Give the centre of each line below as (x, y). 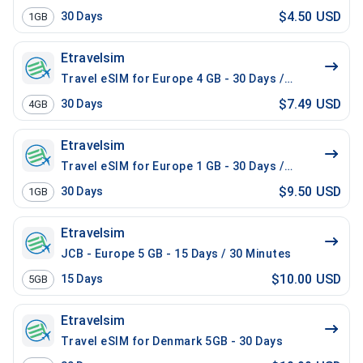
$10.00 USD (306, 279)
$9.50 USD (310, 191)
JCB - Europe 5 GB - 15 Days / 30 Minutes (176, 254)
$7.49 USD (310, 104)
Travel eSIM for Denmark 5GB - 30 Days (172, 341)
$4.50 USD (310, 16)
